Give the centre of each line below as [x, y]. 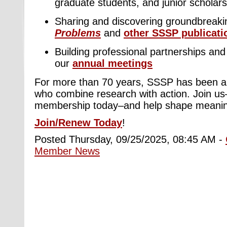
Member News [67, 151]
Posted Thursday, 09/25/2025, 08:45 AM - [130, 139]
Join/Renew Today [78, 122]
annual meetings [112, 63]
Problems [78, 33]
